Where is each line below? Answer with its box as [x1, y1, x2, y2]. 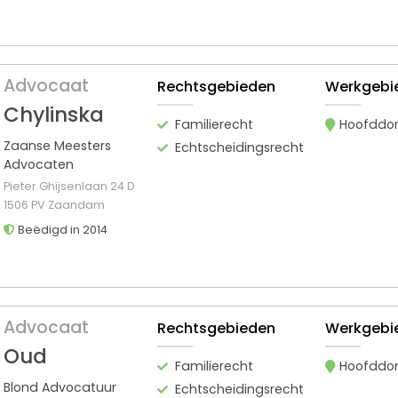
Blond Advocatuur [4, 378, 116, 396]
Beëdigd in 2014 [15, 221, 107, 237]
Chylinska [4, 99, 104, 129]
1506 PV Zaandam [4, 196, 105, 212]
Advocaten [4, 155, 74, 173]
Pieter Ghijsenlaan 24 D [4, 178, 135, 194]
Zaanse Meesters [4, 136, 111, 155]
